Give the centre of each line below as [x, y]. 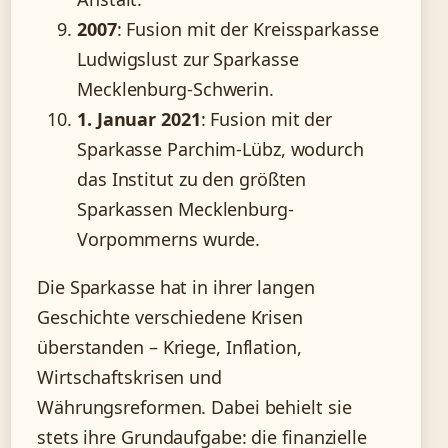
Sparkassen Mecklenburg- [185, 209]
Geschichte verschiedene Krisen [170, 317]
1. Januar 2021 [139, 119]
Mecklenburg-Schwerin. [175, 89]
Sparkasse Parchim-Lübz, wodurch [220, 149]
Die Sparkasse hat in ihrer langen [176, 287]
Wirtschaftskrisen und [129, 377]
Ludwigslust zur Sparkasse [188, 59]
